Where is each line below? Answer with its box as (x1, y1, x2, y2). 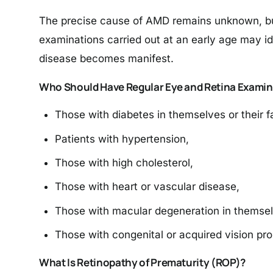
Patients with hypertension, (54, 132, 189, 145)
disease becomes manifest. (39, 52, 174, 65)
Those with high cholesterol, (54, 156, 193, 169)
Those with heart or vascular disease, (54, 180, 239, 193)
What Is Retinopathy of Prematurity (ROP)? (39, 255, 246, 270)
